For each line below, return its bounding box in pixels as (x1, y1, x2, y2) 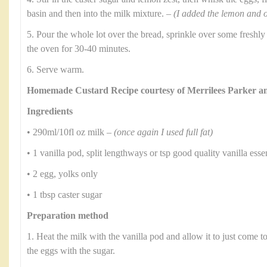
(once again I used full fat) (114, 127, 213, 138)
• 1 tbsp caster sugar (27, 190, 102, 200)
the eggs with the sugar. (27, 246, 115, 256)
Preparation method (27, 210, 108, 221)
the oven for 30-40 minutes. (27, 44, 131, 54)
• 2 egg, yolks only (27, 169, 98, 179)
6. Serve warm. (27, 64, 84, 75)
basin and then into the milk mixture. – (27, 8, 173, 19)
